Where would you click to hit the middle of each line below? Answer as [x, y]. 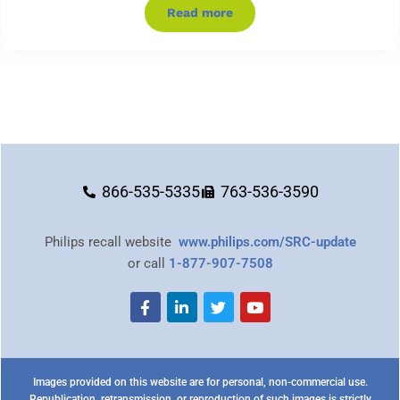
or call [148, 264]
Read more [200, 13]
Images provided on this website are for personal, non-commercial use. [200, 383]
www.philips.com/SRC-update [267, 242]
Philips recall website [111, 242]
